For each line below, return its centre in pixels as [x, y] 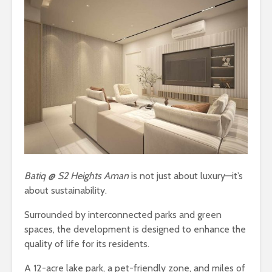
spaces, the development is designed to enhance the [135, 229]
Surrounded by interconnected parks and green [123, 214]
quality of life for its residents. [87, 243]
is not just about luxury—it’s [186, 175]
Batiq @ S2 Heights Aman [76, 175]
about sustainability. [66, 190]
